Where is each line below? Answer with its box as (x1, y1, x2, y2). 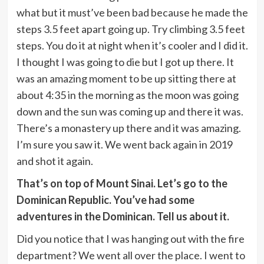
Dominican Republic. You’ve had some (16, 193, 194, 206)
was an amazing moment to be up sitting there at (16, 71, 236, 85)
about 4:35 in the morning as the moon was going (16, 88, 239, 101)
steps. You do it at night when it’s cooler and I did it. (16, 38, 248, 52)
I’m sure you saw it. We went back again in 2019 (16, 137, 233, 151)
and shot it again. (16, 154, 93, 167)
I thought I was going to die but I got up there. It (16, 55, 234, 68)
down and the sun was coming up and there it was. (16, 104, 243, 118)
